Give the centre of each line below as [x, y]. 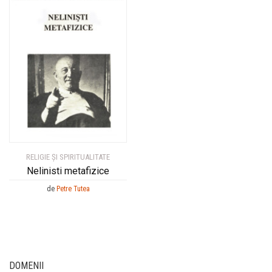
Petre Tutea [73, 189]
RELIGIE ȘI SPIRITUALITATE [68, 157]
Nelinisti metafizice [68, 171]
